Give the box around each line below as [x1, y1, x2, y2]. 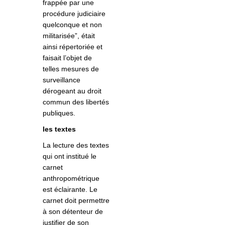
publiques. [43, 109, 75, 118]
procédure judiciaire [43, 10, 105, 18]
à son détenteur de [43, 207, 103, 216]
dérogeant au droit [43, 87, 101, 95]
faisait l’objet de [43, 54, 92, 62]
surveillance [43, 76, 80, 84]
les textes [43, 125, 76, 134]
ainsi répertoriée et [43, 43, 102, 51]
